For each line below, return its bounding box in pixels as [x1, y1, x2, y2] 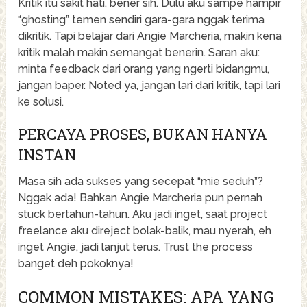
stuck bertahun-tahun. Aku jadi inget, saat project [18, 207, 268, 221]
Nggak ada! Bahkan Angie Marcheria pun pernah [18, 191, 263, 204]
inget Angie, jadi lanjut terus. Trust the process [18, 240, 254, 254]
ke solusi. [18, 95, 64, 108]
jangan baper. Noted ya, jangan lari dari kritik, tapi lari [18, 78, 281, 92]
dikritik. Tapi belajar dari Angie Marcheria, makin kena [18, 29, 282, 42]
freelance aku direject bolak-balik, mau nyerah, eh [18, 223, 272, 237]
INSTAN [18, 144, 77, 164]
